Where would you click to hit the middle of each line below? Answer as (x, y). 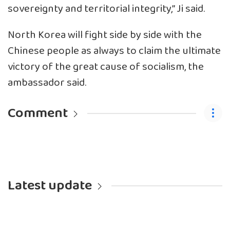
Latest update (50, 185)
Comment (38, 113)
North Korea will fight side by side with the (105, 35)
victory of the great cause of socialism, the (106, 67)
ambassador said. (48, 83)
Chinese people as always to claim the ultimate (114, 51)
